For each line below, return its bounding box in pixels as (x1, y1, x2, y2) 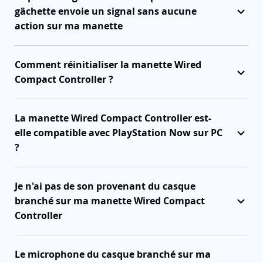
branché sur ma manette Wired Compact (15, 194, 205, 207)
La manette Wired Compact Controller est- (15, 111, 211, 124)
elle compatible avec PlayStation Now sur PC (15, 126, 222, 139)
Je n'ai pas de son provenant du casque (15, 179, 195, 193)
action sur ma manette (15, 19, 123, 32)
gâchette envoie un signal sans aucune (15, 4, 197, 18)
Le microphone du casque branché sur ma (15, 247, 211, 261)
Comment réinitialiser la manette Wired (15, 58, 201, 71)
